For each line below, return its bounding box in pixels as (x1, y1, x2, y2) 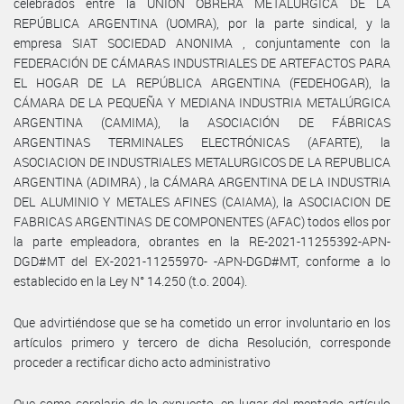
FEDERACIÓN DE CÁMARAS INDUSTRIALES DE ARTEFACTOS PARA (14, 53, 390, 71)
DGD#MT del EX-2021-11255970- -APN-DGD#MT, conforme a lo (14, 252, 390, 270)
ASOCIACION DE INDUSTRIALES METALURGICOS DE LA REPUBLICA (14, 152, 390, 170)
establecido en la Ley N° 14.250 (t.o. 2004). (14, 271, 247, 289)
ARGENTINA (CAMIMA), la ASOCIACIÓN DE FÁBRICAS (14, 113, 390, 131)
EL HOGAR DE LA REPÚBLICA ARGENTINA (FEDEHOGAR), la (14, 73, 390, 91)
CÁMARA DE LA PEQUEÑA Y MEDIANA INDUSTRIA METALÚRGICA (14, 93, 390, 111)
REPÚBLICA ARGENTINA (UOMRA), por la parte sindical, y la (14, 14, 390, 32)
